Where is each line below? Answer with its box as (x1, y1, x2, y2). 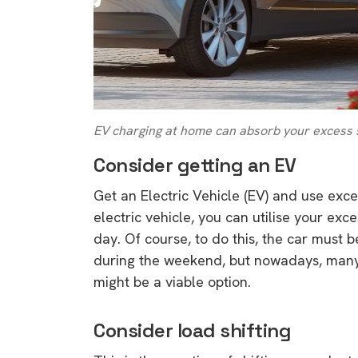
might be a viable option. (93, 272, 251, 291)
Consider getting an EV (93, 152, 296, 177)
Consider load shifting (93, 317, 292, 343)
